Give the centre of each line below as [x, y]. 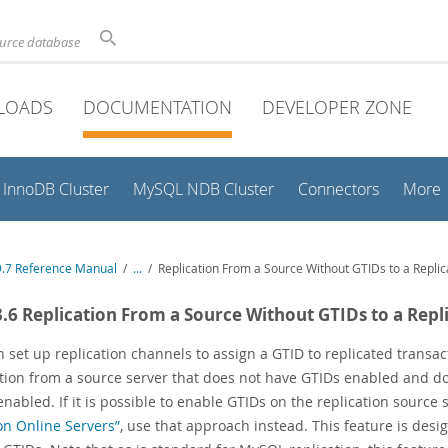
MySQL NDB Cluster [203, 189]
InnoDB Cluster [56, 189]
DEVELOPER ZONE [337, 107]
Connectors [338, 189]
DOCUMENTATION [157, 107]
